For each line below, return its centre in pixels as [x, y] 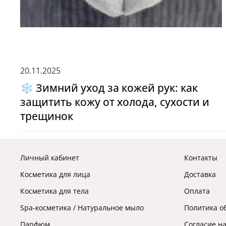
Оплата [197, 191]
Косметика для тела [54, 191]
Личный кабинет [50, 157]
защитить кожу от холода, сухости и [115, 102]
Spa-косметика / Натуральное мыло [82, 207]
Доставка [200, 174]
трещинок [47, 116]
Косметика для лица [55, 174]
